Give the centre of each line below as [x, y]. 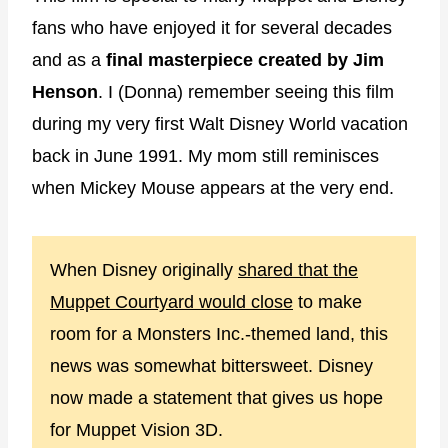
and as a [69, 59]
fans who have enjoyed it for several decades [212, 27]
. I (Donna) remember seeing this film [246, 91]
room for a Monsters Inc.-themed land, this [219, 333]
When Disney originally [144, 269]
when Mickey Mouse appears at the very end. [213, 187]
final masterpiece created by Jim [245, 59]
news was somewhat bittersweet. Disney [211, 365]
